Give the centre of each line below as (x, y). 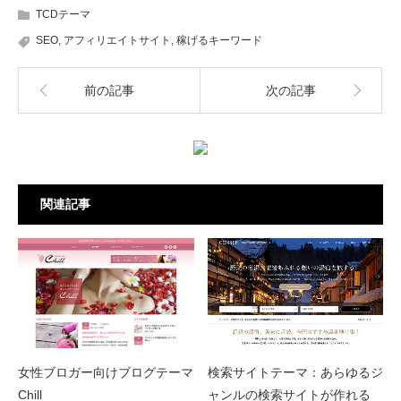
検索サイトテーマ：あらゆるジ (295, 373)
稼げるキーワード (219, 41)
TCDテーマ (63, 15)
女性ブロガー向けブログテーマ (106, 373)
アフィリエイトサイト (117, 41)
